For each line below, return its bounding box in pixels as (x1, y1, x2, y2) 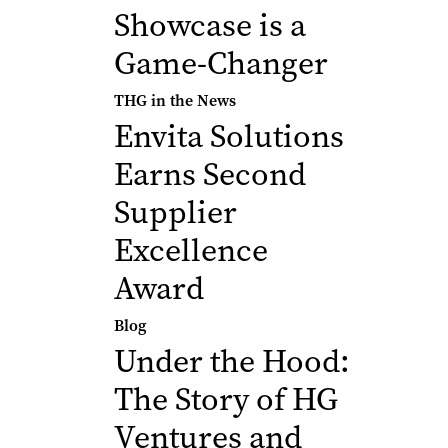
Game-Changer (114, 42, 328, 85)
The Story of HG (114, 378, 338, 421)
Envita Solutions (114, 115, 344, 158)
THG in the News (114, 90, 236, 111)
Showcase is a (114, 4, 306, 47)
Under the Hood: (114, 340, 350, 383)
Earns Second (114, 153, 306, 196)
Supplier (114, 191, 237, 234)
